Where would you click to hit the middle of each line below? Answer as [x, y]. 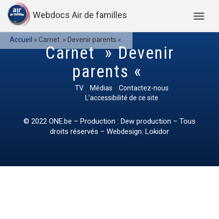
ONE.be [60, 121]
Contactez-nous [144, 88]
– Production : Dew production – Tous [134, 121]
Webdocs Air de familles [80, 15]
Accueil [21, 40]
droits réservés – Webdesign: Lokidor [109, 131]
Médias [101, 88]
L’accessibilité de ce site [122, 98]
